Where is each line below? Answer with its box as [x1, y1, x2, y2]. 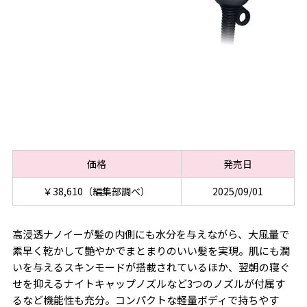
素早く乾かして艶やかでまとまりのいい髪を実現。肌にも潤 [12, 243, 290, 258]
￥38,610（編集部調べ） [43, 184, 151, 199]
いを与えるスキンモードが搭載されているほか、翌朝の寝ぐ [12, 260, 290, 275]
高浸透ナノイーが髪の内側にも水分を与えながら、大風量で [12, 227, 289, 242]
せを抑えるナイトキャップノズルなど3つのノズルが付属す [12, 276, 285, 291]
